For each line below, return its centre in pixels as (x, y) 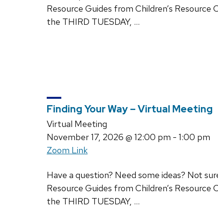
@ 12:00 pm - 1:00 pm (167, 137)
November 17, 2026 (85, 137)
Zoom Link (67, 150)
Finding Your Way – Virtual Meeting (130, 109)
